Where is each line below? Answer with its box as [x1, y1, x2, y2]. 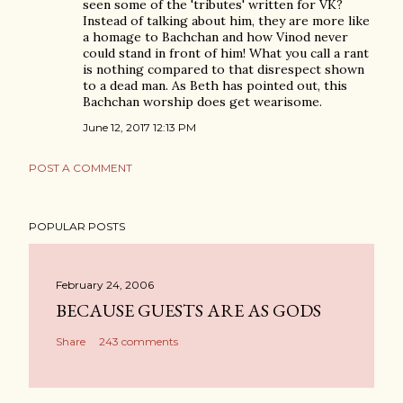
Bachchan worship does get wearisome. [83, 94, 322, 110]
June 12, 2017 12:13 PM [83, 121, 196, 134]
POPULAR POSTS [29, 219, 125, 233]
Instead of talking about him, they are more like [83, 13, 370, 29]
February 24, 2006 [56, 278, 154, 291]
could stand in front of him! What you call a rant [83, 45, 369, 61]
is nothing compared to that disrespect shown [83, 61, 364, 77]
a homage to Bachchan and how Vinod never [83, 29, 348, 45]
